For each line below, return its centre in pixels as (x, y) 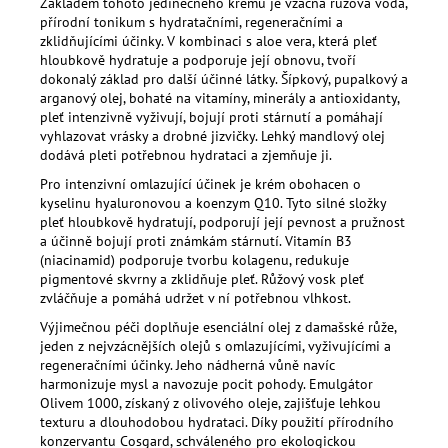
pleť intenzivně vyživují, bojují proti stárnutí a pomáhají (211, 116)
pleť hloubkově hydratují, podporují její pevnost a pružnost (222, 221)
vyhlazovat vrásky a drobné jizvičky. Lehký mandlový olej (212, 135)
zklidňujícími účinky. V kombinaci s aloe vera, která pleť (208, 40)
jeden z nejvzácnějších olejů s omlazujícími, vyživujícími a (215, 345)
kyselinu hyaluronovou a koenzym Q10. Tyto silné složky (213, 202)
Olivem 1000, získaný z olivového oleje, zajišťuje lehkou (210, 402)
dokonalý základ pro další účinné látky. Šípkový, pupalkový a (224, 78)
